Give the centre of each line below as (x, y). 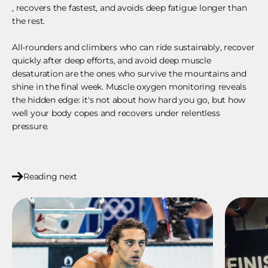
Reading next (50, 177)
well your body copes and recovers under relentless (116, 113)
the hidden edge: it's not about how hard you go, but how (129, 100)
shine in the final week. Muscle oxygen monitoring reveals (130, 87)
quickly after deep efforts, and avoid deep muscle (112, 61)
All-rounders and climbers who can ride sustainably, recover (133, 48)
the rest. (29, 21)
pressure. (31, 127)
